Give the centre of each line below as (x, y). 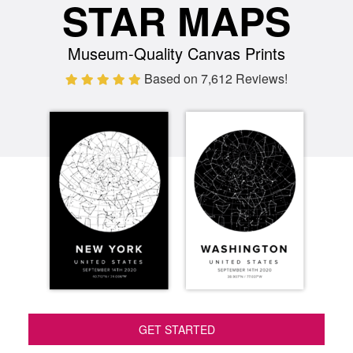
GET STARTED (176, 330)
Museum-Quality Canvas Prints (176, 53)
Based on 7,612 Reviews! (216, 78)
